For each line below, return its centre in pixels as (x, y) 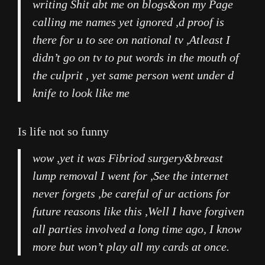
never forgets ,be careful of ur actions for (131, 194)
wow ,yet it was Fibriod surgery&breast (128, 158)
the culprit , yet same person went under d (133, 75)
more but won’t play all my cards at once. (131, 247)
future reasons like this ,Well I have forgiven (138, 211)
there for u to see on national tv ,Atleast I (131, 40)
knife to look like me (81, 93)
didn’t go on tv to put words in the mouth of (136, 58)
